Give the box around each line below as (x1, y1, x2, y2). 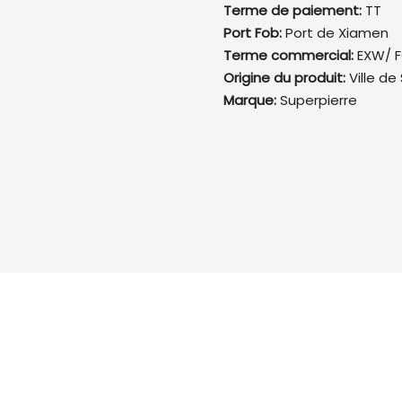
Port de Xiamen (285, 23, 389, 43)
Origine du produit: (223, 68, 349, 88)
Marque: (223, 91, 280, 110)
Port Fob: (223, 23, 285, 43)
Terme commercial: (223, 46, 357, 66)
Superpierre (280, 91, 357, 110)
